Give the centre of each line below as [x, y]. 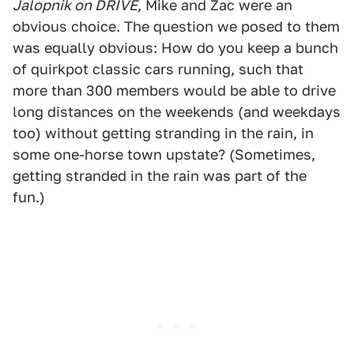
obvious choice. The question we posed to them [176, 26]
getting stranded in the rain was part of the [160, 176]
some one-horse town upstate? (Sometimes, [164, 154]
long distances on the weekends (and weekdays [177, 112]
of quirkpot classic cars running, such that [158, 69]
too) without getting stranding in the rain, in [163, 133]
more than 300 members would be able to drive [174, 90]
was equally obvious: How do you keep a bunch [175, 48]
